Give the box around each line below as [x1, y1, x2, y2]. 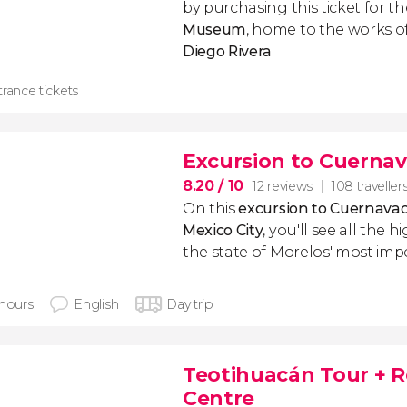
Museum [183, 21, 247, 38]
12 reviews [253, 177, 313, 194]
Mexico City [183, 222, 263, 239]
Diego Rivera [183, 43, 273, 60]
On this [183, 200, 239, 217]
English [74, 296, 119, 313]
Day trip [166, 296, 213, 313]
